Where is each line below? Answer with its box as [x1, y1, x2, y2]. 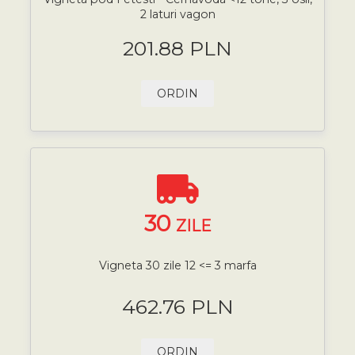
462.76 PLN [121, 294, 234, 319]
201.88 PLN [123, 36, 232, 60]
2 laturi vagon [139, 7, 216, 22]
